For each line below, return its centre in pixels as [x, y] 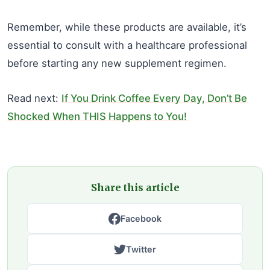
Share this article [135, 187]
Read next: [34, 98]
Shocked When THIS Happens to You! [98, 116]
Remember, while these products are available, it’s [127, 27]
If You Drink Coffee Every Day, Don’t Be [154, 98]
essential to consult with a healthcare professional [127, 45]
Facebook [141, 218]
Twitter [141, 249]
